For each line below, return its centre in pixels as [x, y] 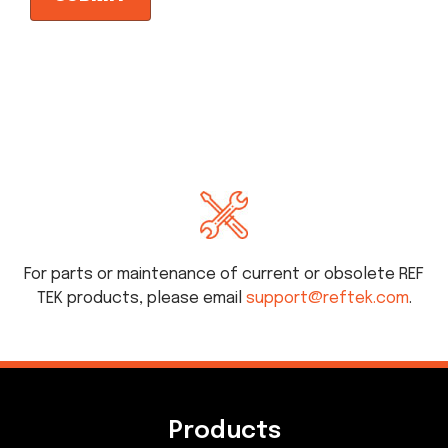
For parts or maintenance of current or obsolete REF [224, 275]
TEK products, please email [141, 299]
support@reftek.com [327, 299]
